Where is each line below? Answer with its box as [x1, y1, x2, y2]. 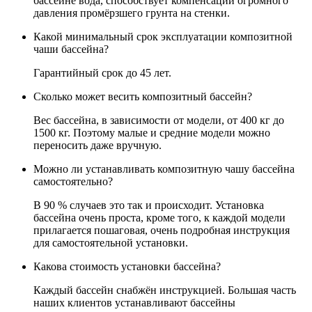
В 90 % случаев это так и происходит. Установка [33, 199, 264, 212]
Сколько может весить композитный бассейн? [33, 91, 252, 103]
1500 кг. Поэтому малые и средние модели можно [33, 127, 270, 139]
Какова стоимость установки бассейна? [33, 260, 221, 273]
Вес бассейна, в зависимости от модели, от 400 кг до [33, 114, 284, 127]
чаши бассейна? [33, 43, 109, 56]
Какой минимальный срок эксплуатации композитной [33, 31, 292, 43]
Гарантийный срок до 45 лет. [33, 67, 171, 79]
